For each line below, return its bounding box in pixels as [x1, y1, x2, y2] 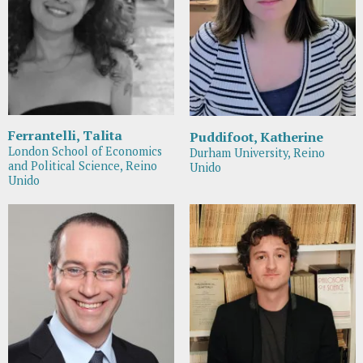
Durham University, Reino [189, 144, 325, 160]
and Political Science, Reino [7, 158, 157, 174]
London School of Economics [7, 143, 162, 160]
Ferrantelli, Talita [7, 126, 122, 145]
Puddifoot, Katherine [189, 127, 323, 146]
